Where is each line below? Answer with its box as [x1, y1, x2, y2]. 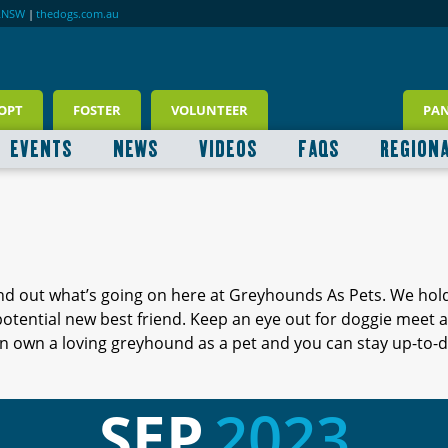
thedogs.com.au [36, 5, 120, 21]
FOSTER [73, 101, 121, 120]
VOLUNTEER [171, 101, 248, 120]
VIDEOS [198, 139, 258, 159]
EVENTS [9, 139, 73, 159]
